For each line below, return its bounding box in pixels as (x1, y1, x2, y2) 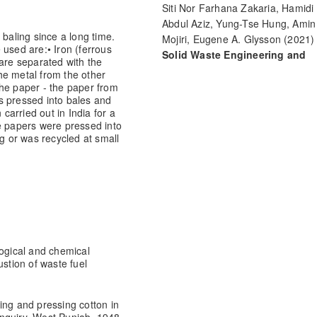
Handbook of (231, 62, 291, 77)
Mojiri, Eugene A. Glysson (162, 31, 282, 46)
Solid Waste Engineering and (162, 47, 306, 62)
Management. (162, 62, 229, 77)
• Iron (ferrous (47, 41, 112, 56)
